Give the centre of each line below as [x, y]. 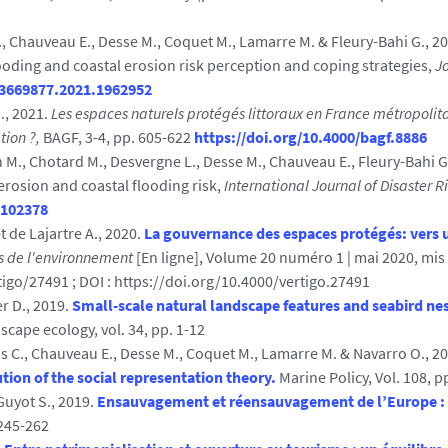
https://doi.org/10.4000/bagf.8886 [310, 137]
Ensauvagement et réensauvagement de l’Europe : [271, 401]
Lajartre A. [63, 233]
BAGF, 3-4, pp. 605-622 [118, 137]
